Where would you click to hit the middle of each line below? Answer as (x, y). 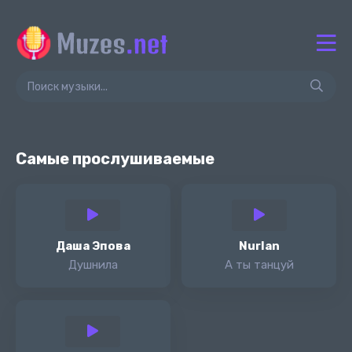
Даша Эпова (93, 246)
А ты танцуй (259, 265)
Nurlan (259, 246)
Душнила (93, 265)
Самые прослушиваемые (115, 159)
